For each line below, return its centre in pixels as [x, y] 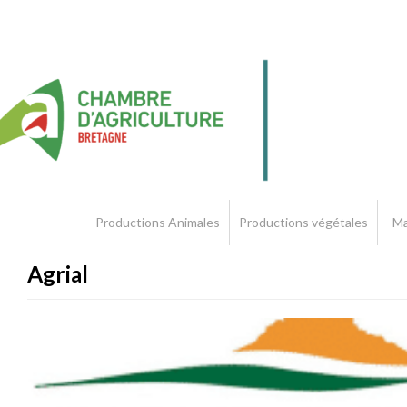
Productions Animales [158, 222]
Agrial [58, 274]
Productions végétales [303, 222]
